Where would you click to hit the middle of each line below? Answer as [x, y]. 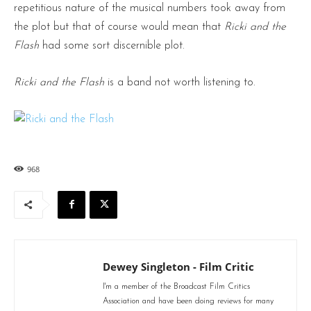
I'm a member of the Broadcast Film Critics [176, 286]
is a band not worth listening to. [182, 82]
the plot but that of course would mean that [119, 27]
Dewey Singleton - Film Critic [178, 266]
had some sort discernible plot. [114, 45]
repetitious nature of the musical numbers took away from [150, 8]
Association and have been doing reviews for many [188, 301]
